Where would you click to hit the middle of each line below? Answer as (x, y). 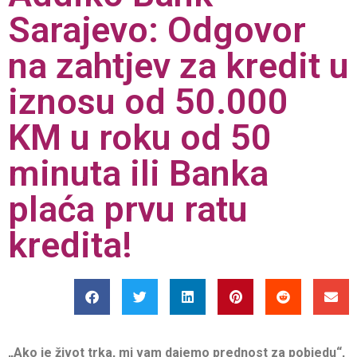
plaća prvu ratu (128, 209)
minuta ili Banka (138, 173)
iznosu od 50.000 (148, 101)
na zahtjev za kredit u (178, 65)
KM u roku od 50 (140, 137)
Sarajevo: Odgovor (157, 29)
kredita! (70, 245)
